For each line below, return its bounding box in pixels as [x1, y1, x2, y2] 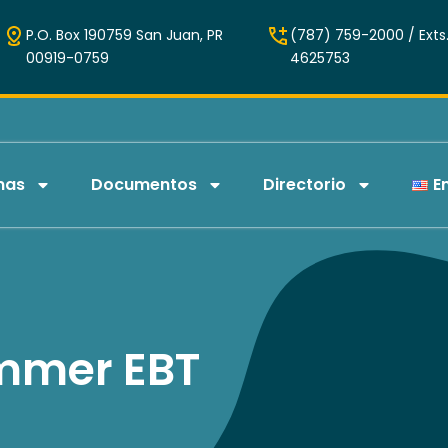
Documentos [91, 173, 197, 196]
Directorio [263, 173, 346, 196]
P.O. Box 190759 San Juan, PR [26, 25, 224, 45]
